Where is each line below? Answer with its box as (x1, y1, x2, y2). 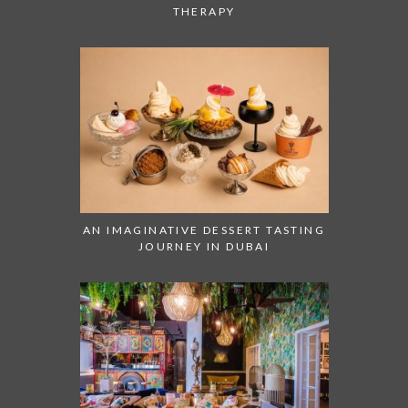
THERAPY (172, 4, 236, 18)
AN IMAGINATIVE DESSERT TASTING (83, 222, 325, 237)
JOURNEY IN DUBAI (138, 239, 270, 253)
